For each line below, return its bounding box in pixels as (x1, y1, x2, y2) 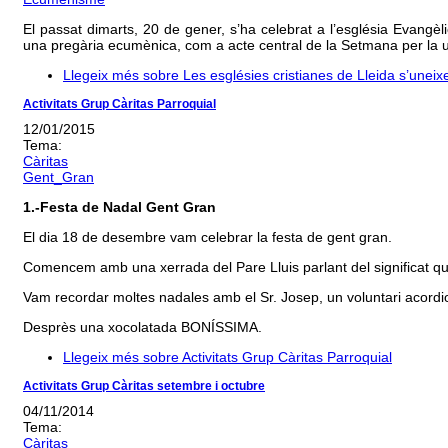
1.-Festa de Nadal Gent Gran (23, 199, 216, 216)
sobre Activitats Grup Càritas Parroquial (139, 349, 392, 366)
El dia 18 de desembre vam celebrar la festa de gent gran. (23, 229, 392, 246)
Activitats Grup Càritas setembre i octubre (23, 379, 265, 394)
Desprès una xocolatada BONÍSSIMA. (23, 319, 262, 336)
